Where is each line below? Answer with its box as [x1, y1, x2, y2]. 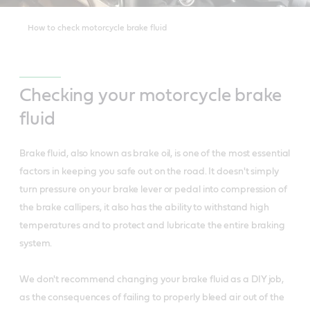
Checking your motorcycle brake [19, 86, 282, 104]
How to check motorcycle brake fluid [28, 23, 167, 32]
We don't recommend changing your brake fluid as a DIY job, [19, 274, 284, 284]
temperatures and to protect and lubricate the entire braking [19, 220, 285, 230]
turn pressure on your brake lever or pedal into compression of [19, 184, 287, 194]
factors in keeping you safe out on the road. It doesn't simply [19, 166, 279, 176]
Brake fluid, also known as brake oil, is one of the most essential [19, 148, 291, 158]
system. [19, 238, 53, 248]
